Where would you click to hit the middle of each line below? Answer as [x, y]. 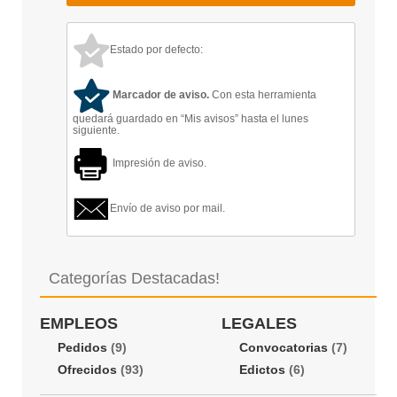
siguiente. [96, 130]
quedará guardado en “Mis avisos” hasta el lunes [191, 119]
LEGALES [260, 323]
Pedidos [82, 347]
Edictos [263, 370]
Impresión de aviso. [158, 163]
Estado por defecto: [156, 49]
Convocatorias [284, 347]
